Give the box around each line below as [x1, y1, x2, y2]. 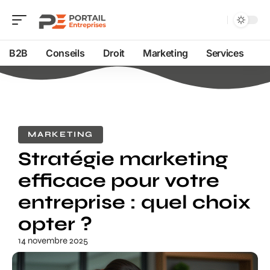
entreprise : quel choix [18, 190, 251, 214]
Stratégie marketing [18, 147, 228, 171]
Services [206, 47, 244, 59]
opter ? [18, 212, 92, 236]
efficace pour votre [18, 169, 219, 192]
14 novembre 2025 [18, 235, 88, 246]
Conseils [46, 47, 85, 59]
